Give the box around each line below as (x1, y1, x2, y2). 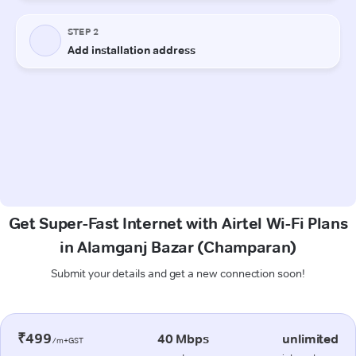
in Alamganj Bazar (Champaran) (59, 237, 297, 257)
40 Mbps (157, 331, 209, 346)
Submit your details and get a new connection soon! (51, 265, 305, 281)
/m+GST (51, 335, 84, 346)
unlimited (282, 331, 339, 346)
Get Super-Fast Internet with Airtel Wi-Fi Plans (8, 213, 348, 233)
